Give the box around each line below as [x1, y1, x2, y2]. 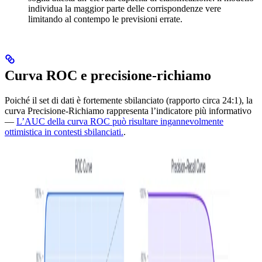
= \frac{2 [167, 13, 215, 27]
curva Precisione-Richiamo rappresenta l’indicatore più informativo [5, 105, 251, 116]
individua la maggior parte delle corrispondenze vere [28, 3, 221, 13]
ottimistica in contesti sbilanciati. [5, 126, 123, 137]
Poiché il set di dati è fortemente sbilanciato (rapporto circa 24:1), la [5, 95, 253, 105]
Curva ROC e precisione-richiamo [5, 67, 211, 83]
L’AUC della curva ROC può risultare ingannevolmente [16, 116, 223, 126]
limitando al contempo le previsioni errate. [28, 13, 182, 24]
